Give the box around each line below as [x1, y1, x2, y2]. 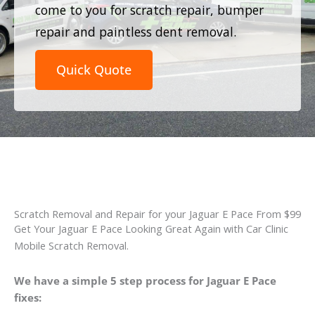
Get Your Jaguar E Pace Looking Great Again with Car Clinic [14, 221, 288, 236]
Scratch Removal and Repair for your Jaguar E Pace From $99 [14, 207, 301, 221]
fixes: [14, 290, 41, 304]
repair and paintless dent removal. [35, 22, 236, 40]
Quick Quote [56, 60, 131, 78]
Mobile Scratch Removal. [14, 238, 129, 253]
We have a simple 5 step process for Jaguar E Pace [14, 273, 276, 288]
